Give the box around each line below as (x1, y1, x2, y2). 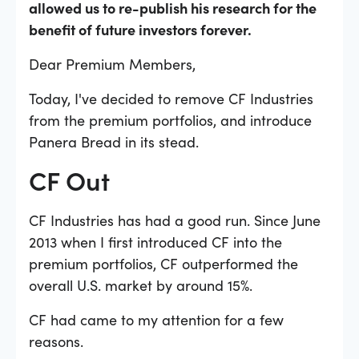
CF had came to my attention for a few (29, 309, 284, 329)
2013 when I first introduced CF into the (29, 231, 282, 252)
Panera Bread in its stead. (29, 131, 199, 151)
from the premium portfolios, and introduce (29, 109, 312, 130)
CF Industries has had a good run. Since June (29, 209, 321, 230)
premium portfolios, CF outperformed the (29, 252, 298, 273)
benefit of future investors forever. (29, 18, 252, 39)
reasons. (29, 330, 83, 351)
